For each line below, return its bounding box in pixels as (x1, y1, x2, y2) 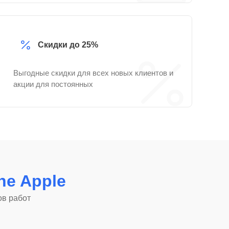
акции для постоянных (13, 80, 93, 88)
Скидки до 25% (38, 40, 98, 49)
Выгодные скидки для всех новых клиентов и (13, 68, 173, 77)
